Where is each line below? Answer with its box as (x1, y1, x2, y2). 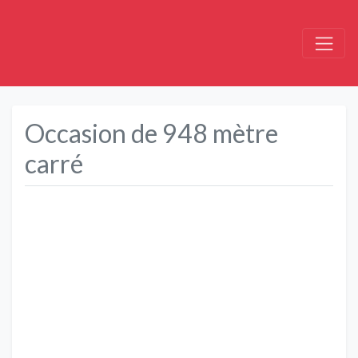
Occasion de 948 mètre (25, 117, 278, 149)
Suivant (308, 277, 349, 293)
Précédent (46, 277, 104, 293)
